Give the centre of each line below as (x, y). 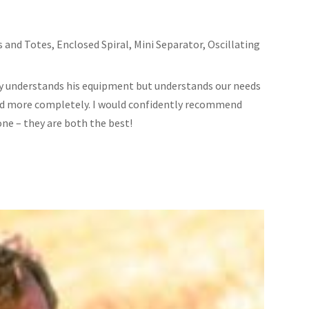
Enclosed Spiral (93, 44)
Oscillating (234, 44)
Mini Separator (169, 44)
